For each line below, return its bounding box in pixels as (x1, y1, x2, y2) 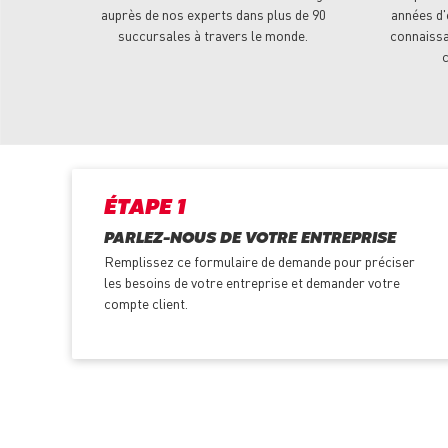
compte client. (104, 294, 188, 313)
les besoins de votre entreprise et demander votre (104, 273, 400, 292)
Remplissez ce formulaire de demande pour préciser (104, 252, 415, 271)
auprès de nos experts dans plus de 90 (100, 5, 326, 24)
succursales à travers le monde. (118, 26, 308, 45)
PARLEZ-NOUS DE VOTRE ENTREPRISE (104, 232, 396, 247)
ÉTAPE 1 (104, 199, 186, 219)
